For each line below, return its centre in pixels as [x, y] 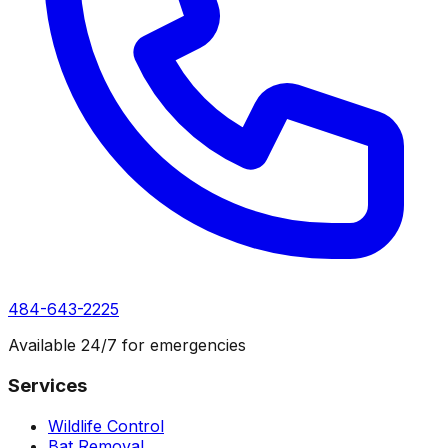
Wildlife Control [106, 425]
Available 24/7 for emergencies [127, 345]
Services [47, 385]
